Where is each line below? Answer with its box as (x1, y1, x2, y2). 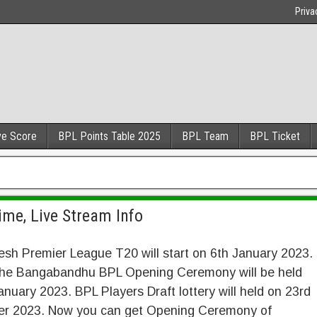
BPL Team (182, 129, 229, 143)
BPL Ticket (250, 129, 300, 143)
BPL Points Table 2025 (58, 129, 161, 143)
